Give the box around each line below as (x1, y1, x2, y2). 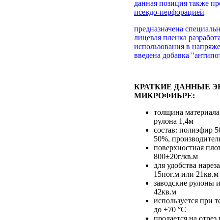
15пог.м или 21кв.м (154, 169, 219, 178)
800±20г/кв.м (154, 152, 198, 161)
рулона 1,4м (154, 116, 193, 125)
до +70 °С (154, 205, 186, 214)
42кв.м (154, 187, 176, 196)
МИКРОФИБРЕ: (134, 91, 195, 100)
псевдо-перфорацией (134, 7, 204, 16)
